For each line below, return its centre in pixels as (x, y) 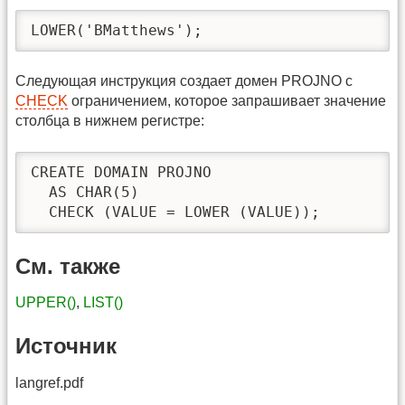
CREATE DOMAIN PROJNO (121, 172)
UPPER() (46, 303)
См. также (68, 266)
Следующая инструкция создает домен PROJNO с (184, 81)
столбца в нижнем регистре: (110, 121)
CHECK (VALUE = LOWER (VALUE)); (175, 212)
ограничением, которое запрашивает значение (227, 101)
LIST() (103, 303)
